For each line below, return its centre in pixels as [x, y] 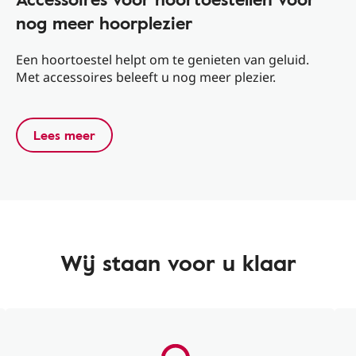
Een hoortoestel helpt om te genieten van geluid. [162, 60]
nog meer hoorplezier [104, 23]
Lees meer [64, 135]
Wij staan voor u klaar [178, 262]
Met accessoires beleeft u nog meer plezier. [145, 77]
